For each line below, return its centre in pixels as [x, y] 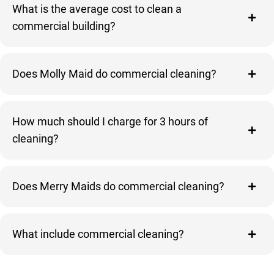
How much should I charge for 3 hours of [110, 121]
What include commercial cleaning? [98, 234]
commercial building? [64, 26]
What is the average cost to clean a [97, 9]
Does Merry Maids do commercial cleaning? [118, 186]
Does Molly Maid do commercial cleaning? [114, 73]
